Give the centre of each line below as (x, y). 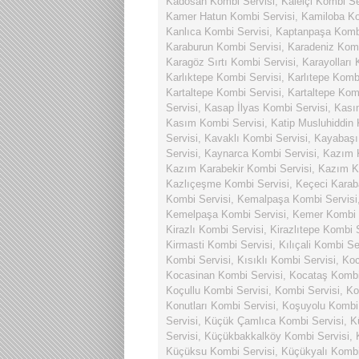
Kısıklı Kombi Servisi (286, 260)
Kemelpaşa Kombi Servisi (226, 214)
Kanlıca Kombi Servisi (218, 32)
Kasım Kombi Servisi (215, 123)
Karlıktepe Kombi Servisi (224, 77)
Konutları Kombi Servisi (221, 306)
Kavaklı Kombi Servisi (256, 138)
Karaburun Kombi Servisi (224, 47)
